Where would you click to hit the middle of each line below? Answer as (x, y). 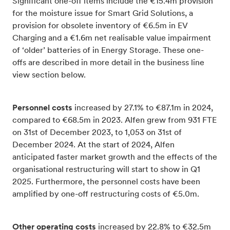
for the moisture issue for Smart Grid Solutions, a (103, 14)
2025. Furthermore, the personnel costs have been (106, 182)
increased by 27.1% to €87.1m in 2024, (143, 108)
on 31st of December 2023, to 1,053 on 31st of (97, 133)
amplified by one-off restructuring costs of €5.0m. (107, 194)
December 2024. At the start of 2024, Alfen (93, 145)
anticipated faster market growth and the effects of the (115, 157)
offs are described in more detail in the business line (108, 63)
